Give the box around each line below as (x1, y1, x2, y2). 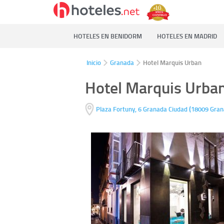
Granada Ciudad (142, 104, 189, 114)
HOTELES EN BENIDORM (73, 31, 142, 40)
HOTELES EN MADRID (157, 31, 217, 40)
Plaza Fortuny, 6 (95, 104, 141, 114)
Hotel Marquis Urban (143, 58, 201, 67)
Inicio (86, 58, 101, 67)
